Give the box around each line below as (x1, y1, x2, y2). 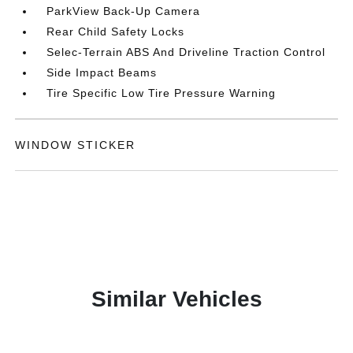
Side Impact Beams (46, 65, 158, 79)
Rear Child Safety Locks (46, 24, 185, 38)
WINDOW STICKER (15, 138, 136, 151)
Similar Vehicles (91, 286, 262, 311)
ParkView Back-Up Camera (46, 4, 201, 17)
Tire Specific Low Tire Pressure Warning (46, 86, 277, 99)
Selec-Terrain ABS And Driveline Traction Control (46, 45, 326, 58)
